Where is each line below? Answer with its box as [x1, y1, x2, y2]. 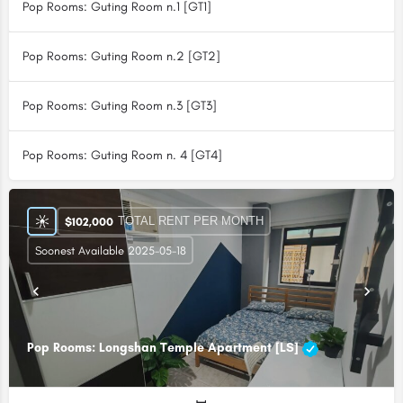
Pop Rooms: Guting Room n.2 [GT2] [22, 49, 220, 64]
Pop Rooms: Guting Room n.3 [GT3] [22, 98, 217, 113]
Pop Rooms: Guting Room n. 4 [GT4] [22, 148, 222, 163]
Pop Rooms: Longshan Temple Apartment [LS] [27, 340, 302, 356]
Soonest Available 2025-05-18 [34, 243, 186, 257]
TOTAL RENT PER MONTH [117, 214, 264, 228]
